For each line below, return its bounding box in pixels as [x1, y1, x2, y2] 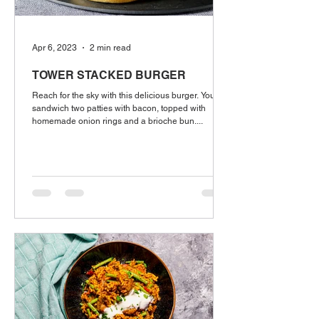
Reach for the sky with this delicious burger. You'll [32, 90, 221, 100]
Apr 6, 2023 [32, 43, 77, 53]
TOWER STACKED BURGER [32, 68, 186, 82]
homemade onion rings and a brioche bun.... [32, 116, 203, 126]
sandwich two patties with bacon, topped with [32, 103, 206, 113]
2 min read [90, 43, 131, 53]
